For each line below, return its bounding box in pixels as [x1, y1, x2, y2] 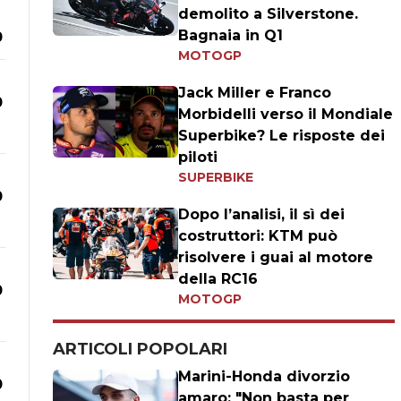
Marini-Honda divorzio [178, 368, 351, 385]
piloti [178, 149, 218, 166]
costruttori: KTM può [178, 227, 338, 244]
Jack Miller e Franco [178, 84, 332, 101]
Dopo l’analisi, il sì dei [178, 206, 346, 223]
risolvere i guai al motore [178, 249, 374, 266]
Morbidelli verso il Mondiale [178, 106, 394, 123]
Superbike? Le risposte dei [178, 127, 386, 144]
